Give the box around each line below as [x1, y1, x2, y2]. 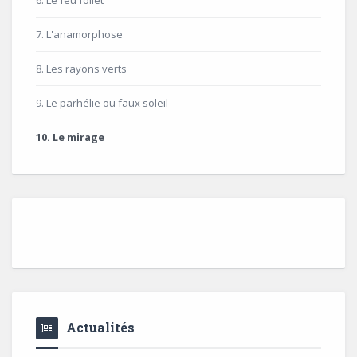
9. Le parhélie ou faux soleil [36, 96, 168, 111]
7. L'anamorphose [36, 27, 123, 42]
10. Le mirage [36, 130, 104, 145]
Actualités [66, 319, 135, 336]
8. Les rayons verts [36, 61, 127, 76]
